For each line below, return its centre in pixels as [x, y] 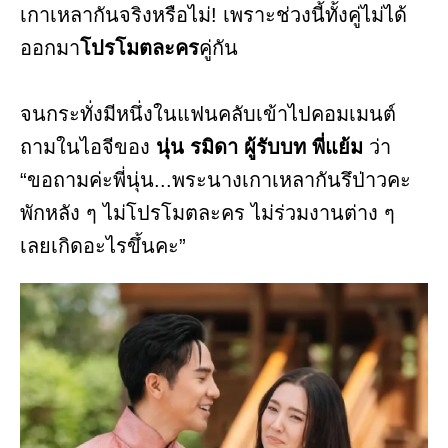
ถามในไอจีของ [85, 147]
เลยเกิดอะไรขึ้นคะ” [103, 246]
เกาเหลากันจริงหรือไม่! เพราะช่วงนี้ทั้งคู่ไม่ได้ [213, 15]
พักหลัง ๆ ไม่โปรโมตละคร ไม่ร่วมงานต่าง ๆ [207, 213]
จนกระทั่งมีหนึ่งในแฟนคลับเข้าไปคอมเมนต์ [208, 114]
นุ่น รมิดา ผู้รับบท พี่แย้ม [256, 147]
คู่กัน [218, 48]
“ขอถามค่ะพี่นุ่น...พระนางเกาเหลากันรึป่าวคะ [215, 180]
